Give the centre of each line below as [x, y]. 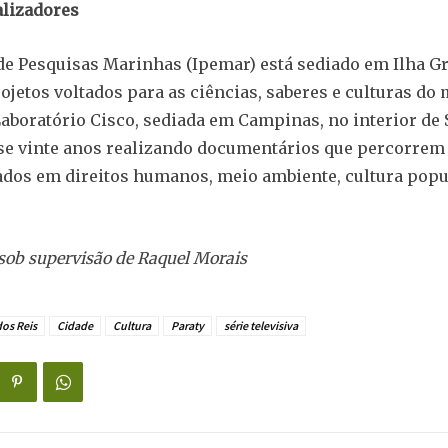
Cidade [74, 326]
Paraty [187, 326]
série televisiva [260, 326]
